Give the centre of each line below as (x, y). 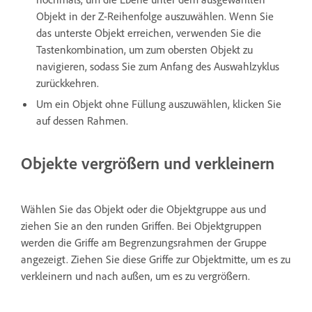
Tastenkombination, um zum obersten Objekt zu (145, 49)
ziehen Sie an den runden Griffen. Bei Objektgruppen (141, 225)
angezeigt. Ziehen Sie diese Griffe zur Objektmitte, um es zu (156, 259)
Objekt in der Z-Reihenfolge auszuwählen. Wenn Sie (155, 16)
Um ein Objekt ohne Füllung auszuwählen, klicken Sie (159, 103)
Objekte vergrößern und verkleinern (148, 163)
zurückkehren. (68, 83)
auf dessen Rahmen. (82, 120)
